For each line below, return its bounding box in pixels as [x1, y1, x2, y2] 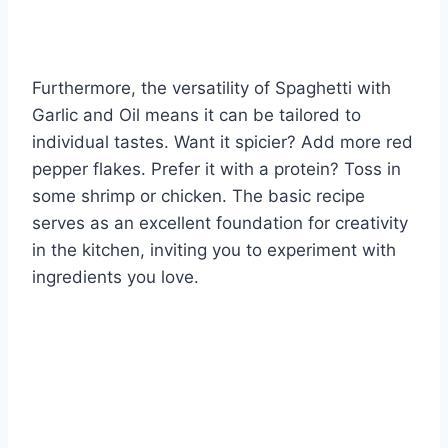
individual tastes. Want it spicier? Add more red [32, 131, 413, 152]
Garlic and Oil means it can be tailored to [32, 104, 361, 125]
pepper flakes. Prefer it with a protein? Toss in [32, 158, 401, 179]
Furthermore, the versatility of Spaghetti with [32, 77, 391, 98]
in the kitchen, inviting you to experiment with [32, 239, 396, 260]
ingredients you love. [32, 266, 199, 287]
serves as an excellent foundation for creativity [32, 212, 408, 233]
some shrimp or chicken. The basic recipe [32, 185, 365, 206]
